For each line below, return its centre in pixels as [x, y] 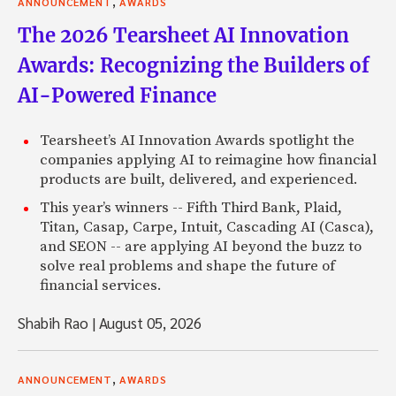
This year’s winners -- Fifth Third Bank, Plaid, [191, 208]
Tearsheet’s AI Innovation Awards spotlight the [197, 141]
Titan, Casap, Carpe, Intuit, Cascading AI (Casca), [207, 228]
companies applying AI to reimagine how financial [208, 160]
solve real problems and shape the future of [187, 267]
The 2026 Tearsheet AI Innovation [183, 36]
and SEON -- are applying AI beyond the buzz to [201, 247]
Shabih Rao [55, 323]
